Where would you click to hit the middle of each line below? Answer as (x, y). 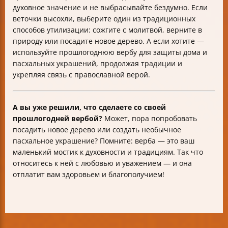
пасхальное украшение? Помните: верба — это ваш (104, 141)
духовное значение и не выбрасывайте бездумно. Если (110, 7)
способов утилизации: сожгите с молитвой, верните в (107, 30)
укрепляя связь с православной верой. (81, 75)
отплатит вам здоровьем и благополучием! (89, 174)
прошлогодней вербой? (58, 118)
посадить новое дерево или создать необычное (97, 130)
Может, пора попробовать (150, 118)
